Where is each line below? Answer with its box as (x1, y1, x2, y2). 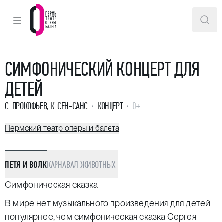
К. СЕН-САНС (50, 100, 88, 111)
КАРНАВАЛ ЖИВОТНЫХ (46, 159, 116, 170)
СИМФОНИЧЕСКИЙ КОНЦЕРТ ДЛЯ (5, 57, 200, 81)
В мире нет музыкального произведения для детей (5, 198, 211, 208)
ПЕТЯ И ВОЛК (5, 159, 47, 170)
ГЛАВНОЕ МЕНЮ (16, 18, 71, 30)
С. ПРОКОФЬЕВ (5, 100, 47, 111)
